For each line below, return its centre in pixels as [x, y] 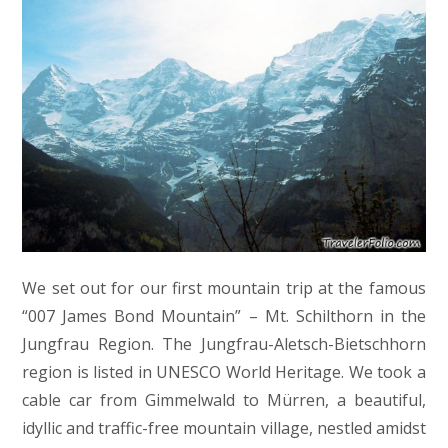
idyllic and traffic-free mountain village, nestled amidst [224, 428]
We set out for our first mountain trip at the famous [224, 288]
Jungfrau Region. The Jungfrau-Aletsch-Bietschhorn [224, 344]
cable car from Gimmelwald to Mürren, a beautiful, [224, 400]
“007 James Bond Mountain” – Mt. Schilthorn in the [224, 316]
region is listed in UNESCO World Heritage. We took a [224, 372]
